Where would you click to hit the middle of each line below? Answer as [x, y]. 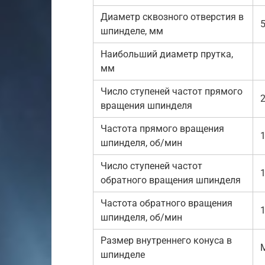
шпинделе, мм [132, 31]
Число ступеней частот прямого [172, 91]
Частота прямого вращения [162, 129]
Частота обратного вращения [167, 203]
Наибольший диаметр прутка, [167, 54]
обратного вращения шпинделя [171, 180]
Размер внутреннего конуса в [166, 240]
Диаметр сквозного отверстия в [172, 17]
